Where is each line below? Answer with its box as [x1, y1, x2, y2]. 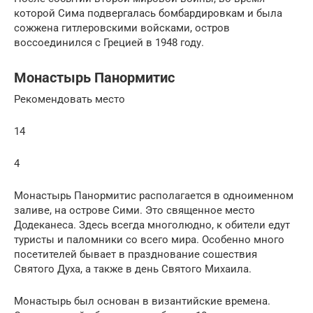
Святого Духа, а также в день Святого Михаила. [14, 262, 252, 275]
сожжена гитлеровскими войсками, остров [14, 21, 230, 34]
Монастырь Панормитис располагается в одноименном [14, 189, 293, 202]
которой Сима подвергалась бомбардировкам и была [14, 6, 282, 20]
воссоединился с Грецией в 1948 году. [14, 36, 204, 49]
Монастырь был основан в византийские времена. [14, 294, 270, 307]
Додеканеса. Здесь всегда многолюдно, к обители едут [14, 218, 290, 231]
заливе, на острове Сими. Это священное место [14, 203, 255, 217]
